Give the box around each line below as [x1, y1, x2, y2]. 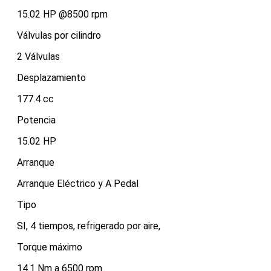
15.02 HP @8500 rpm [17, 8, 108, 21]
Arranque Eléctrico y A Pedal [17, 178, 139, 190]
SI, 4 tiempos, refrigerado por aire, [17, 220, 160, 232]
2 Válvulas [17, 51, 60, 63]
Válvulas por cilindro [17, 30, 101, 42]
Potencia [17, 114, 56, 126]
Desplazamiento [17, 72, 86, 84]
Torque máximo [17, 241, 82, 253]
